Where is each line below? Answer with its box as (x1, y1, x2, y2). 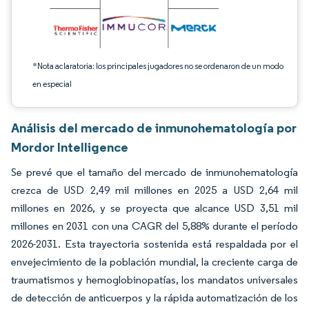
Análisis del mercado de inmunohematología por (11, 119, 297, 136)
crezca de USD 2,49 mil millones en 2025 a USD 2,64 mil (11, 183, 298, 197)
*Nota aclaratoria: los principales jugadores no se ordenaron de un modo (32, 61, 283, 71)
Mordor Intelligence (11, 139, 128, 155)
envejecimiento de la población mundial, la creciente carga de (11, 255, 298, 268)
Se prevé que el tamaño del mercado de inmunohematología (11, 166, 298, 179)
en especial (32, 79, 72, 89)
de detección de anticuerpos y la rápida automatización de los (11, 291, 298, 304)
